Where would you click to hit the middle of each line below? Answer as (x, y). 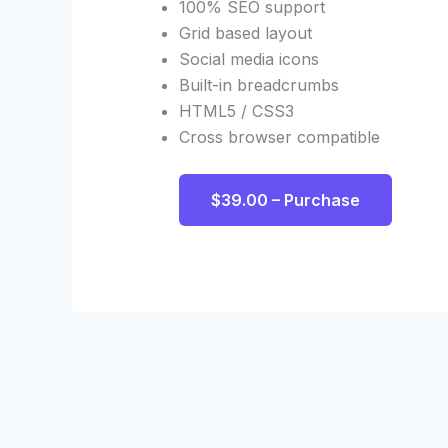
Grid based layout (245, 33)
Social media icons (248, 59)
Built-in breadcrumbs (258, 85)
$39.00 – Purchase (285, 200)
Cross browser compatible (279, 137)
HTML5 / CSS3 (236, 111)
